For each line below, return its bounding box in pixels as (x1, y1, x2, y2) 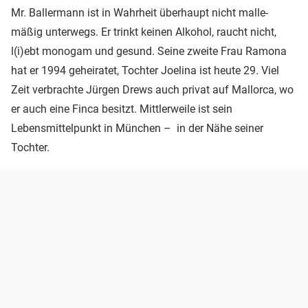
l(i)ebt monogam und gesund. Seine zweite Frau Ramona (11, 44, 287, 58)
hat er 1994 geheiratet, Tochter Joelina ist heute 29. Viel (11, 63, 279, 77)
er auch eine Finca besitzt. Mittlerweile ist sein (11, 102, 232, 115)
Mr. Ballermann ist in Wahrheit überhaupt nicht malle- (11, 5, 268, 19)
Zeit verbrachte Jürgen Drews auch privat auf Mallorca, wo (11, 82, 294, 96)
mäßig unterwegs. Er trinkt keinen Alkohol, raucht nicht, (11, 25, 276, 38)
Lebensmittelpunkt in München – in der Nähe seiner (11, 121, 263, 135)
